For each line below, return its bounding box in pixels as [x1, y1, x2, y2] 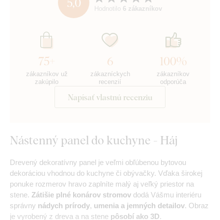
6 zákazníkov [123, 4, 162, 12]
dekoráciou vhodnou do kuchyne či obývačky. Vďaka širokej [10, 169, 202, 178]
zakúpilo [35, 78, 59, 86]
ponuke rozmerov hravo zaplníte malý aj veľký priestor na [10, 180, 194, 189]
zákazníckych [90, 70, 130, 78]
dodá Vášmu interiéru [131, 191, 201, 199]
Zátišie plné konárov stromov [31, 191, 131, 199]
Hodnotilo [94, 4, 123, 12]
